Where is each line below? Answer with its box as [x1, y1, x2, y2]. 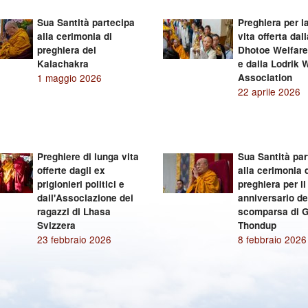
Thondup [238, 219, 276, 232]
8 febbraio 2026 [238, 232, 307, 246]
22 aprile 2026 [238, 85, 300, 98]
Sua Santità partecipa [37, 16, 135, 29]
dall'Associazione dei [37, 191, 134, 204]
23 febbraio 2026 [37, 232, 112, 246]
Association [238, 71, 292, 84]
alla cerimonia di [37, 30, 113, 43]
